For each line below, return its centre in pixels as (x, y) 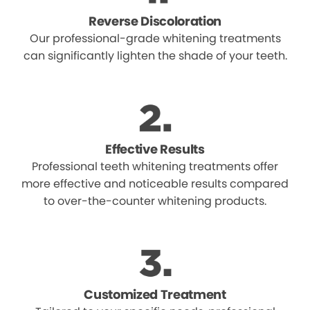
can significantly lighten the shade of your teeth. (155, 56)
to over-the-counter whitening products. (155, 201)
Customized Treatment (155, 295)
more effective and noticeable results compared (155, 184)
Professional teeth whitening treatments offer (155, 167)
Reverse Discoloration (155, 21)
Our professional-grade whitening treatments (155, 39)
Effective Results (155, 149)
